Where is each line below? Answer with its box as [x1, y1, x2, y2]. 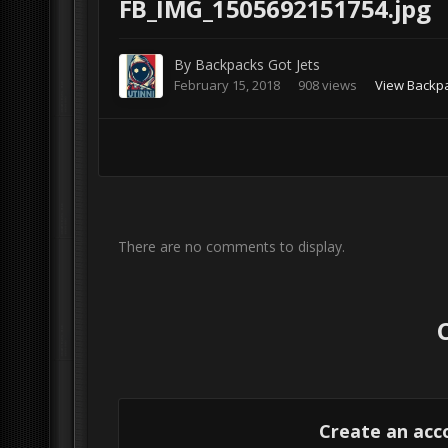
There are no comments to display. [117, 237, 345, 257]
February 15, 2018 [173, 76, 280, 95]
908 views [297, 76, 357, 95]
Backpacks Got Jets [194, 55, 320, 75]
